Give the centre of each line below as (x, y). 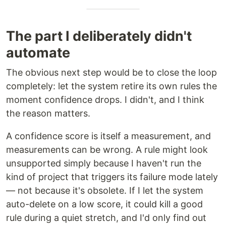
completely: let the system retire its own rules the (111, 86)
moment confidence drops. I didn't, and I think (105, 100)
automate (38, 53)
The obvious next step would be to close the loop (111, 72)
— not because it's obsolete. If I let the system (105, 190)
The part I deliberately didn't (99, 36)
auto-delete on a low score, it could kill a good (104, 204)
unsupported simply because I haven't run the (104, 163)
